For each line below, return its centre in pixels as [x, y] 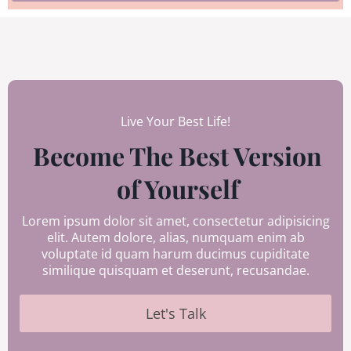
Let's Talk [175, 313]
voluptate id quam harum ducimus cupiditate [175, 253]
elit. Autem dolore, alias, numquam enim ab [175, 237]
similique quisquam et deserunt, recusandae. [175, 270]
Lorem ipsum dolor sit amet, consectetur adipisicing [175, 221]
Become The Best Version [177, 155]
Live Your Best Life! [175, 121]
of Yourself [177, 188]
